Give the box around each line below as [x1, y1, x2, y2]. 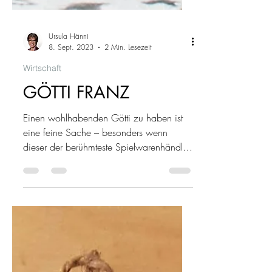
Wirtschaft [23, 121, 61, 132]
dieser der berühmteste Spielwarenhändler [23, 199, 190, 212]
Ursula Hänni [49, 89, 89, 100]
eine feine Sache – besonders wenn [23, 184, 168, 197]
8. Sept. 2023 [49, 100, 93, 110]
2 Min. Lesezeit [104, 100, 152, 110]
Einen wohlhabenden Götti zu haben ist [23, 169, 183, 183]
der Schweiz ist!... [23, 213, 97, 226]
